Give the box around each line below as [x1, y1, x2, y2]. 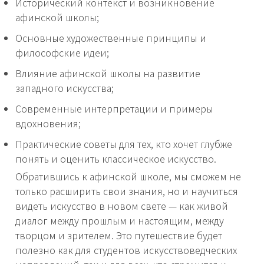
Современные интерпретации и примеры [15, 101, 213, 116]
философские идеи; [15, 45, 109, 60]
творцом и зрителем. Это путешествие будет [15, 228, 222, 243]
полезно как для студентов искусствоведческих [15, 243, 237, 258]
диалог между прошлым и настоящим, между [15, 213, 224, 228]
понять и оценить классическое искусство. [15, 151, 216, 166]
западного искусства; [15, 81, 114, 95]
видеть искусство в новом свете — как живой [15, 199, 228, 213]
